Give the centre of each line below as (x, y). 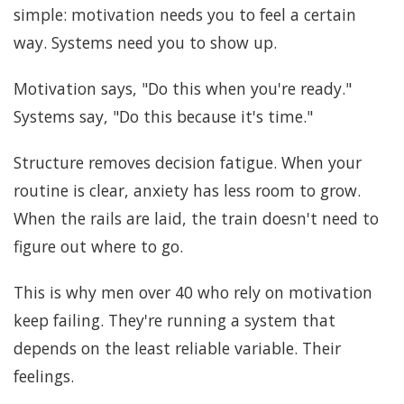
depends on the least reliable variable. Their (177, 348)
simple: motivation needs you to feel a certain (185, 14)
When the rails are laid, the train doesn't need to (196, 218)
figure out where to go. (98, 246)
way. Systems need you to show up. (145, 42)
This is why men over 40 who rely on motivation (193, 292)
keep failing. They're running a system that (174, 320)
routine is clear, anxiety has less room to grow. (187, 190)
